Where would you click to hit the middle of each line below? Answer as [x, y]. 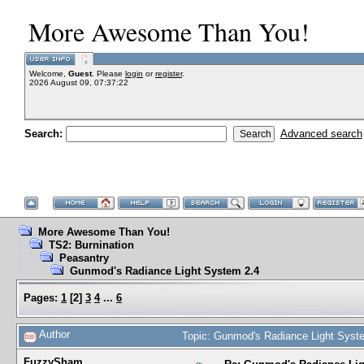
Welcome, [49, 74]
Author [53, 334]
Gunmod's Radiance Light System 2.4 [165, 271]
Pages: [41, 298]
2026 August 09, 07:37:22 [79, 82]
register [169, 74]
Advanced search [321, 134]
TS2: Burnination [91, 245]
